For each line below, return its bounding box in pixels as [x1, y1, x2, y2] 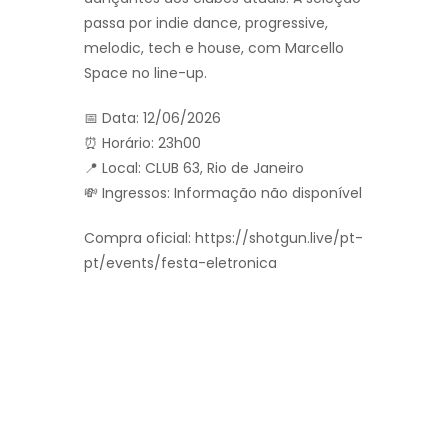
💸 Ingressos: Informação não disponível [84, 182, 362, 203]
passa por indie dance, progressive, [84, 12, 328, 33]
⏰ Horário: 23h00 [84, 132, 201, 153]
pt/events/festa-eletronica [84, 252, 277, 273]
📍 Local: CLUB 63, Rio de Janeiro [84, 157, 304, 178]
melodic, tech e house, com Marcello [84, 37, 344, 58]
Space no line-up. [84, 62, 207, 83]
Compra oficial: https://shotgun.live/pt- [84, 227, 363, 248]
